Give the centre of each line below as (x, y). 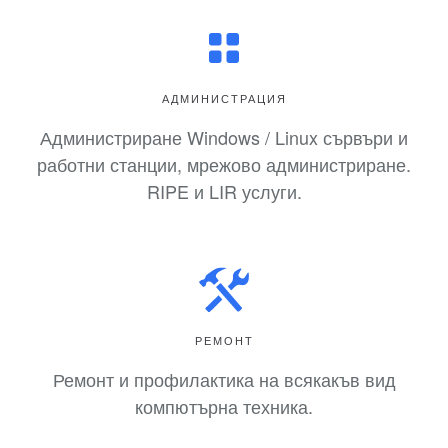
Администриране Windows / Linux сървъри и (224, 136)
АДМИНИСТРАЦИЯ (224, 97)
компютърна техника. (224, 405)
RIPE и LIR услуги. (224, 190)
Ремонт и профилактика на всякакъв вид (224, 378)
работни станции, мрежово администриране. (224, 163)
